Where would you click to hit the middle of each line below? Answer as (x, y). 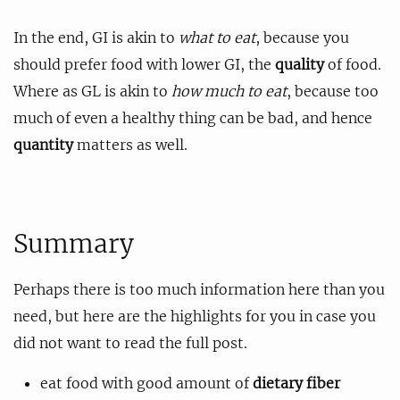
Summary (74, 243)
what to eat (217, 37)
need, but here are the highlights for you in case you (195, 316)
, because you (302, 37)
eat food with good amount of (146, 383)
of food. (353, 64)
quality (300, 64)
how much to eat (229, 91)
